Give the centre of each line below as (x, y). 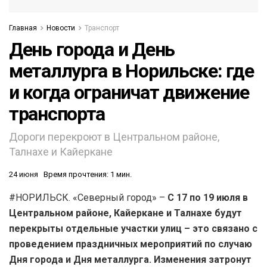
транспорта (57, 114)
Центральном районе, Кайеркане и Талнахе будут (125, 213)
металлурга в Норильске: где (131, 71)
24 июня (24, 175)
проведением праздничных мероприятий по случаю (131, 244)
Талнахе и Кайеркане (61, 152)
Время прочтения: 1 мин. (88, 175)
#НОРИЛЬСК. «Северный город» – (88, 198)
